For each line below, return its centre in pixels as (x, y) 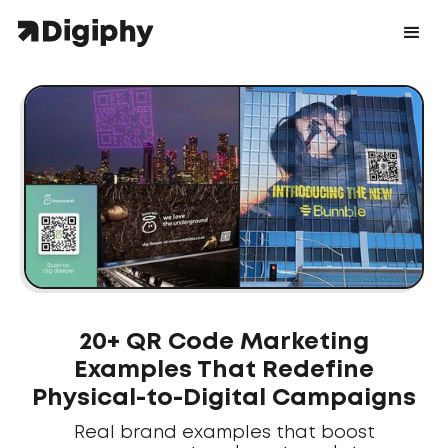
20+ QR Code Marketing (224, 342)
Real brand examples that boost (224, 432)
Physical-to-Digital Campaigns (224, 398)
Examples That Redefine (224, 370)
